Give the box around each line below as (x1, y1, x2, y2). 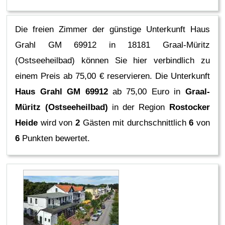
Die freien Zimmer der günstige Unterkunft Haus (15, 25, 210, 35)
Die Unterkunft (155, 71, 210, 81)
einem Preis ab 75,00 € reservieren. (15, 71, 155, 81)
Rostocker (169, 102, 210, 113)
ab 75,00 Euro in (107, 87, 185, 97)
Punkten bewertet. (20, 134, 90, 144)
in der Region (107, 102, 169, 113)
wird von (38, 118, 75, 128)
